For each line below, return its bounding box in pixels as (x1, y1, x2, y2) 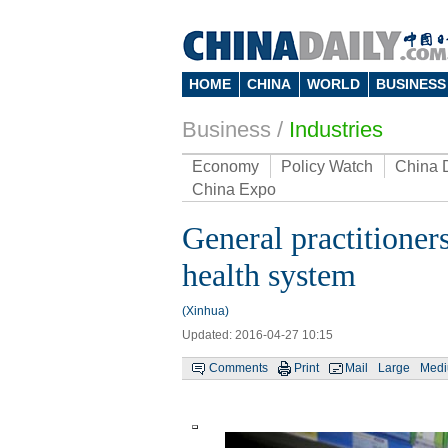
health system (182, 257, 356, 293)
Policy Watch (281, 158, 373, 175)
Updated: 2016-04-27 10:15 (182, 328, 333, 342)
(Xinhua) (182, 304, 229, 318)
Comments (209, 361, 268, 375)
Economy (192, 158, 259, 175)
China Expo (192, 181, 276, 198)
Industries (289, 117, 383, 142)
